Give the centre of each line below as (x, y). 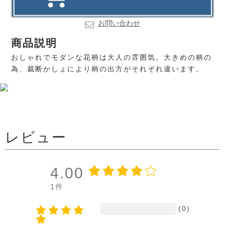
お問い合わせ (119, 23)
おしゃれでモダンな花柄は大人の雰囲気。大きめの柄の (112, 57)
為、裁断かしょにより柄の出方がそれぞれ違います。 (108, 69)
